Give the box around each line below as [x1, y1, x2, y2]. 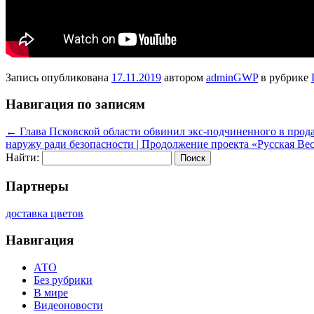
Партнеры [6, 178, 69, 193]
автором [161, 71, 206, 83]
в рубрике [258, 71, 311, 83]
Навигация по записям [6, 97, 145, 112]
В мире [34, 287, 68, 299]
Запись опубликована [6, 71, 111, 83]
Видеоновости [34, 299, 103, 311]
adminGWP [206, 71, 258, 83]
